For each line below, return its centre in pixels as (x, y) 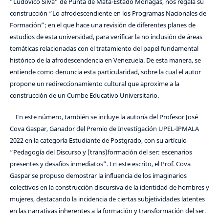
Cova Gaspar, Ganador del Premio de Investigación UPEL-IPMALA (104, 129)
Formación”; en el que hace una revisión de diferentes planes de (102, 25)
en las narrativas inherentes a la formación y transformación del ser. (108, 211)
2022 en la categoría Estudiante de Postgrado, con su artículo (98, 141)
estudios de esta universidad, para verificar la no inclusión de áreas (106, 37)
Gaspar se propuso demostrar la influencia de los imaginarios (98, 176)
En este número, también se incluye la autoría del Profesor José (104, 117)
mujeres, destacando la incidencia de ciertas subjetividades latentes (107, 199)
